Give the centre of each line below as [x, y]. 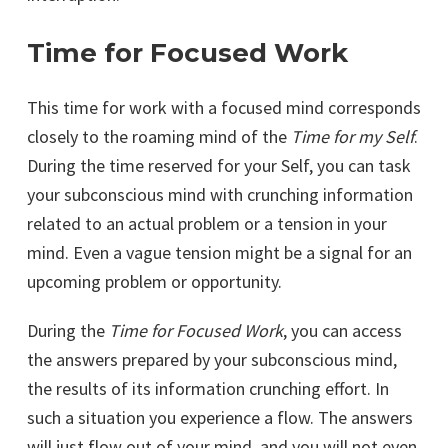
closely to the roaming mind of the [159, 137]
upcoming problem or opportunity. [154, 282]
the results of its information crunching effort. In [208, 389]
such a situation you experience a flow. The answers [220, 418]
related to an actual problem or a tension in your [207, 224]
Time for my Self [352, 137]
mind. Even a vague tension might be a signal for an [219, 253]
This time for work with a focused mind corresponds [224, 108]
